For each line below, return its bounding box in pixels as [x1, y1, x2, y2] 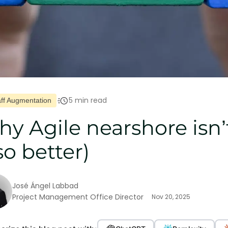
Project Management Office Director [12, 192, 144, 202]
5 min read [69, 95, 107, 105]
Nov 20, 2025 [152, 192, 190, 201]
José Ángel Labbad [12, 181, 78, 191]
